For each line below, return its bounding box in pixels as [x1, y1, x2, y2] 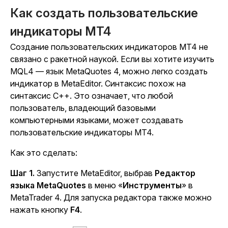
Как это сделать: [10, 148, 77, 158]
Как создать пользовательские [10, 6, 198, 20]
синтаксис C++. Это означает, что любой [10, 91, 173, 101]
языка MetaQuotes [10, 180, 86, 190]
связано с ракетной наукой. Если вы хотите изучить [10, 54, 214, 64]
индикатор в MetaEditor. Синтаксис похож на [10, 78, 186, 89]
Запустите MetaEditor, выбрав [35, 168, 155, 178]
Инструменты [123, 180, 182, 190]
